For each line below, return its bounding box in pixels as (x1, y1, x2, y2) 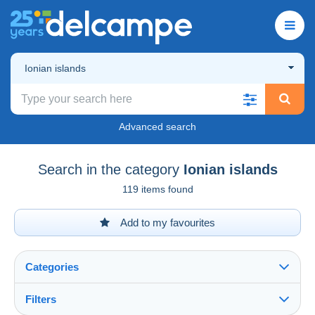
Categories (25, 260, 79, 273)
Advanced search (119, 120, 196, 132)
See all (29, 301, 61, 314)
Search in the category (37, 161, 179, 177)
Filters (25, 292, 56, 305)
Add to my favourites (118, 216, 215, 229)
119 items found (122, 183, 193, 195)
